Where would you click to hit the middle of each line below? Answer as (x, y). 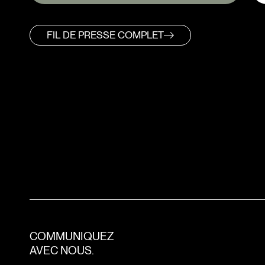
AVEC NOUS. (62, 251)
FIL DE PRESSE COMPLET (105, 35)
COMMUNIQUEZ (72, 236)
